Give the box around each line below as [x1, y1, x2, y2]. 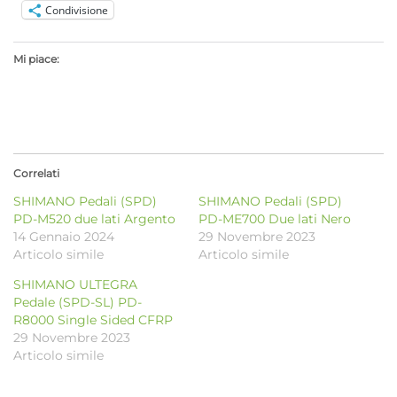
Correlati [13, 167, 59, 181]
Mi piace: [13, 52, 59, 66]
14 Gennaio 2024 [13, 229, 114, 245]
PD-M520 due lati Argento [13, 211, 175, 228]
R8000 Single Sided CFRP [13, 312, 173, 329]
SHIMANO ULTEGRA [13, 276, 137, 293]
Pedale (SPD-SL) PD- [13, 294, 142, 311]
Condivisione [45, 2, 108, 18]
